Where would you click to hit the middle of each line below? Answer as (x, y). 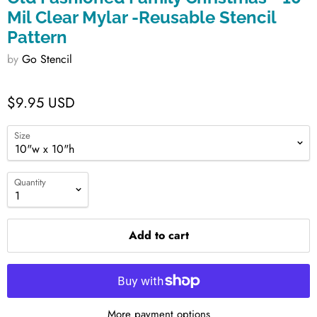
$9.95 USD (41, 103)
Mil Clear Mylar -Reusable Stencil (142, 17)
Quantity (30, 182)
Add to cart (158, 235)
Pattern (37, 37)
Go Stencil (47, 59)
